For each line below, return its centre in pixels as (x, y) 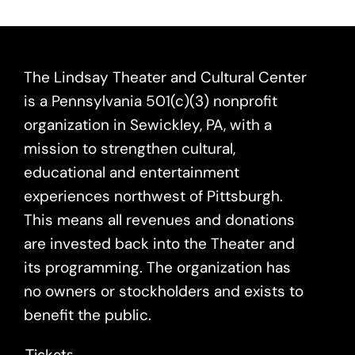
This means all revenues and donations (159, 220)
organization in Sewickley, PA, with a (148, 125)
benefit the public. (88, 315)
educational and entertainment (132, 173)
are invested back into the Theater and (159, 244)
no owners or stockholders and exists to (164, 292)
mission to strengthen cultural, (130, 149)
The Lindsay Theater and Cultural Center (165, 78)
